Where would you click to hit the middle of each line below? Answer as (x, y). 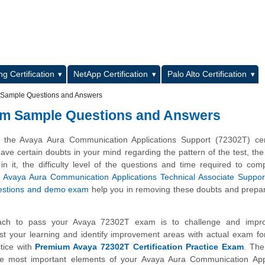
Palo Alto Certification (207, 74)
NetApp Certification (111, 74)
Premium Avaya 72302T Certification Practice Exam (140, 247)
